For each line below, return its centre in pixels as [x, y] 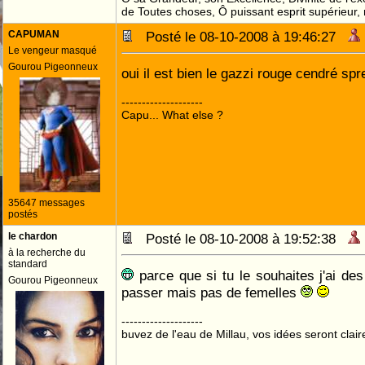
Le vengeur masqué [53, 51]
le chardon [33, 236]
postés [23, 214]
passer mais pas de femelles [211, 292]
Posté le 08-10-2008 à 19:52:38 [241, 239]
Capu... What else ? [172, 115]
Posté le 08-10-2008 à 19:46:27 [241, 37]
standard [28, 264]
